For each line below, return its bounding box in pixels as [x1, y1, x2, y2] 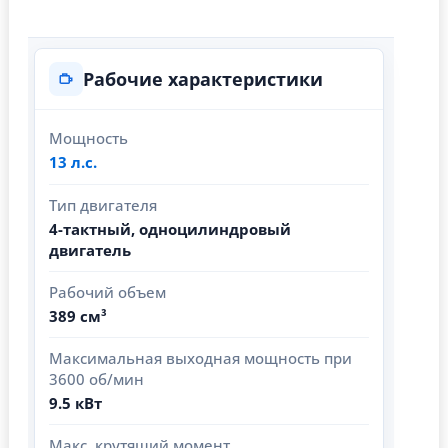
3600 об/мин [49, 369, 144, 390]
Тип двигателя [49, 195, 157, 216]
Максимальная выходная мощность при [49, 348, 352, 369]
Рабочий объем [49, 282, 166, 303]
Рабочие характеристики [83, 67, 323, 92]
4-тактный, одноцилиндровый [49, 219, 291, 240]
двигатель [49, 240, 131, 261]
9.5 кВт [49, 393, 102, 414]
